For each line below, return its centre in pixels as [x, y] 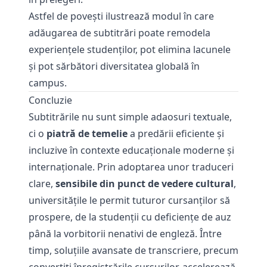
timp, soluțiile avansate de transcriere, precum [133, 250]
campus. [48, 83]
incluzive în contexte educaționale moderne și [131, 150]
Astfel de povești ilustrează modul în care [121, 16]
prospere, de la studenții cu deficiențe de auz [130, 217]
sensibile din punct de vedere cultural [145, 184]
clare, [42, 184]
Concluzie [50, 100]
